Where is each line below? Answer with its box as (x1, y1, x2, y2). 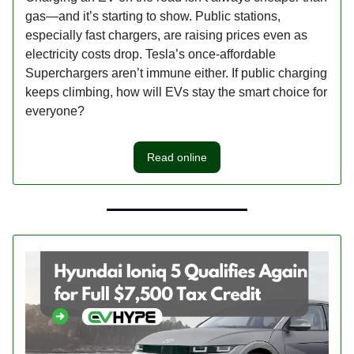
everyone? (25, 104, 85, 119)
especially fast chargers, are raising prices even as (25, 28, 307, 43)
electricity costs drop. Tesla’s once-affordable (25, 47, 276, 62)
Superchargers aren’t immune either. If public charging (25, 66, 327, 81)
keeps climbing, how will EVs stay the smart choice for (25, 85, 327, 100)
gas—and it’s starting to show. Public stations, (25, 9, 281, 24)
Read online (147, 151, 207, 164)
